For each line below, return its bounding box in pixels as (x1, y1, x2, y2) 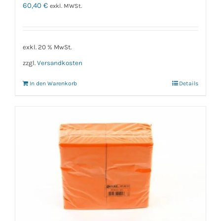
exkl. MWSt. (50, 2, 82, 9)
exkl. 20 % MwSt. (23, 43, 72, 51)
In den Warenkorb (30, 80, 77, 87)
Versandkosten (37, 59, 82, 67)
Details (179, 80, 198, 87)
